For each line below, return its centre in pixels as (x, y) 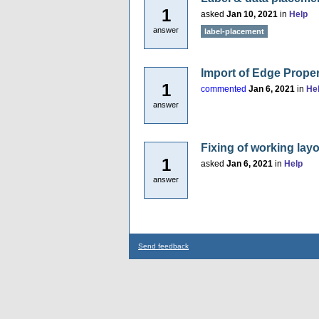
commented (224, 89)
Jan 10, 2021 (252, 14)
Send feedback (163, 246)
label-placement (234, 31)
